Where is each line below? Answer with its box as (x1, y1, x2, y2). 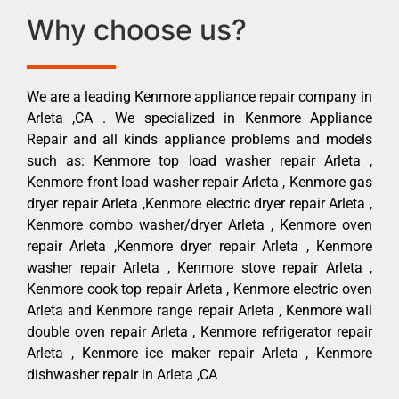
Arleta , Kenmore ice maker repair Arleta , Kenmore (27, 345, 372, 362)
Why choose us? (27, 12, 247, 48)
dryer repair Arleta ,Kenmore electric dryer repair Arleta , (27, 195, 372, 213)
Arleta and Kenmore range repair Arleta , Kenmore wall (27, 302, 372, 320)
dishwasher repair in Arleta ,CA (27, 366, 217, 384)
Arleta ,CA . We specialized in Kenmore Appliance (27, 110, 372, 127)
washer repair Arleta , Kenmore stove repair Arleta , (27, 259, 372, 277)
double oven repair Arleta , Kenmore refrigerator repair (27, 323, 372, 341)
